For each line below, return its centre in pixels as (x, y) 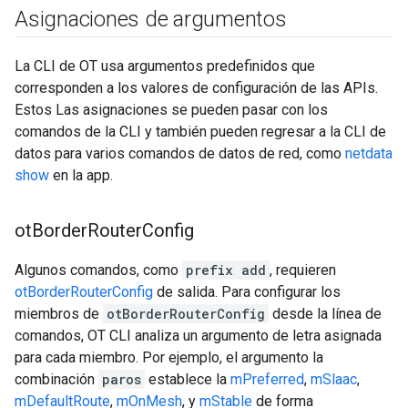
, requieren (303, 270)
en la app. (81, 175)
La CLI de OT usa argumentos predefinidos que (165, 66)
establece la (188, 379)
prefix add (226, 270)
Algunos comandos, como (98, 270)
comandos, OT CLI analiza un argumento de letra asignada (198, 336)
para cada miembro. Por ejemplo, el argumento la (169, 357)
